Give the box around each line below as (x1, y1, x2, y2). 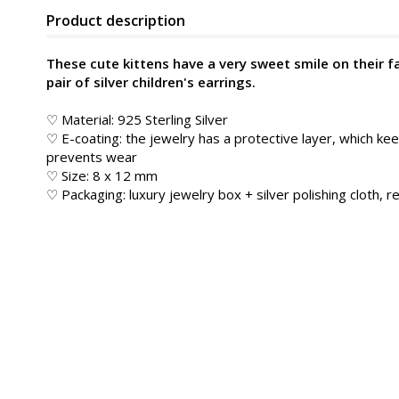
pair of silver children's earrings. (46, 73, 256, 91)
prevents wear (46, 148, 137, 166)
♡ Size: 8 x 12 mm (46, 167, 158, 184)
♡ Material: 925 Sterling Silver (46, 110, 228, 128)
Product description (46, 11, 185, 30)
